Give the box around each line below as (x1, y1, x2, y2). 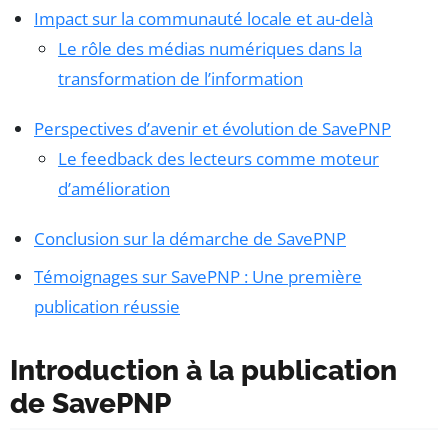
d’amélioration (58, 177, 170, 201)
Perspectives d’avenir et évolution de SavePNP (34, 117, 391, 141)
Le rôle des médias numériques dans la (58, 37, 362, 61)
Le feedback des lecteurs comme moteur (58, 147, 379, 171)
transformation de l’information (58, 67, 303, 91)
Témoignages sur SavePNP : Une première (34, 265, 362, 289)
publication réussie (34, 295, 180, 319)
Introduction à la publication (10, 354, 397, 388)
